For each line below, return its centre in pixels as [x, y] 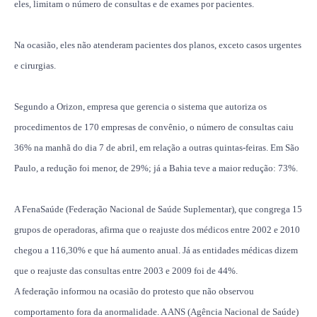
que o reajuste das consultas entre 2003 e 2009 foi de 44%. [126, 270]
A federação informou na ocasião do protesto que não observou [134, 291]
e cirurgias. [35, 65]
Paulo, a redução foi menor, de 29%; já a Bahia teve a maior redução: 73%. [156, 168]
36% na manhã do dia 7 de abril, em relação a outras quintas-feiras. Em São [157, 147]
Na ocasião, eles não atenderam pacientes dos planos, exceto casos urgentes [158, 45]
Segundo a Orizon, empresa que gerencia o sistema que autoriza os [140, 106]
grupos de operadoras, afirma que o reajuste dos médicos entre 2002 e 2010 [157, 229]
